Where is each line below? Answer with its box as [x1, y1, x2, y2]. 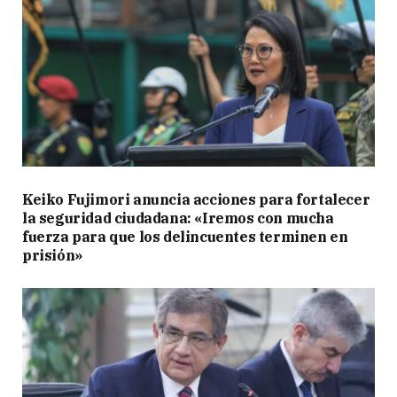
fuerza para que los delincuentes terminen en [22, 227, 348, 245]
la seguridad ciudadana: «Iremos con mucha [22, 208, 334, 227]
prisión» [22, 245, 82, 264]
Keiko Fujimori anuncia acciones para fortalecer [22, 190, 370, 208]
